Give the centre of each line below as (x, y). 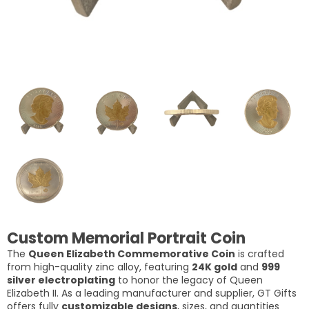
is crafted (260, 253)
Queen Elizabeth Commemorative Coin (132, 253)
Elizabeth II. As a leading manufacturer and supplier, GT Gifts (152, 293)
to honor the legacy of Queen (189, 280)
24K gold (215, 267)
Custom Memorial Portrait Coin (126, 238)
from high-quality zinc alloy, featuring (99, 267)
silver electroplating (61, 280)
